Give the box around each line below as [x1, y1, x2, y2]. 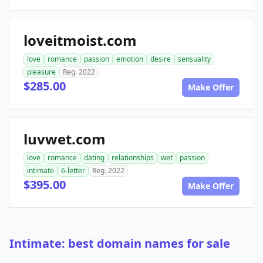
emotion [116, 54, 143, 65]
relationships [112, 153, 154, 163]
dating [84, 153, 104, 163]
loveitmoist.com [23, 31, 137, 50]
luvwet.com [23, 129, 106, 149]
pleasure [27, 67, 56, 77]
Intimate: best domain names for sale [9, 235, 230, 252]
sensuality [178, 54, 211, 65]
